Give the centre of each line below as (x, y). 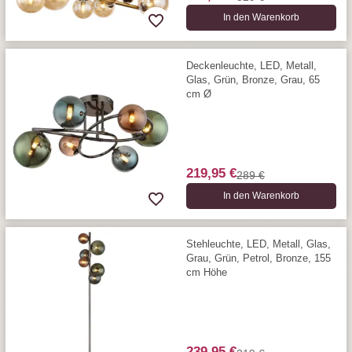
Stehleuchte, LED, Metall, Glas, (258, 244)
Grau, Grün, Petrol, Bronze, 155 (258, 258)
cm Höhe (206, 272)
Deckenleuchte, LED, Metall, (251, 65)
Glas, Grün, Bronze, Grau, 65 (253, 79)
